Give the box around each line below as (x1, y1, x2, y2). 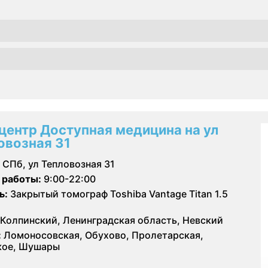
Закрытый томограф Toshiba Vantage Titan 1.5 (8, 187, 228, 200)
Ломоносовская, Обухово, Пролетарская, (1, 229, 203, 241)
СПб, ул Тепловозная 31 (2, 157, 115, 170)
